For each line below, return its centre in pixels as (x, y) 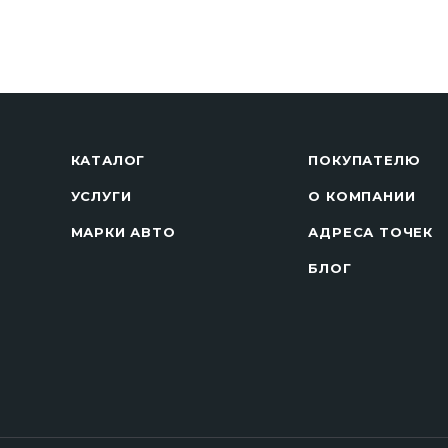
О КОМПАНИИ (362, 196)
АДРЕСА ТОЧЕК (370, 232)
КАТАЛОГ (108, 160)
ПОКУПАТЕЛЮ (364, 160)
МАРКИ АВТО (123, 232)
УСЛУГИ (101, 196)
